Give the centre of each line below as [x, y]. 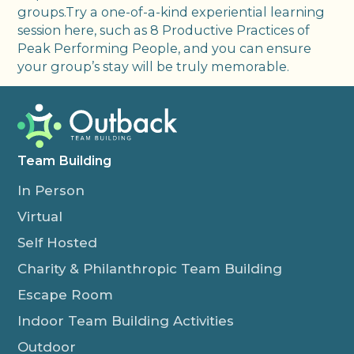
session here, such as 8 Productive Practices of [164, 30]
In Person [51, 191]
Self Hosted [58, 243]
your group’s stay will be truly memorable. [154, 66]
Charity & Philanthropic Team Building [150, 269]
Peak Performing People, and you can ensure [165, 48]
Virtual [40, 217]
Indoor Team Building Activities [126, 321]
